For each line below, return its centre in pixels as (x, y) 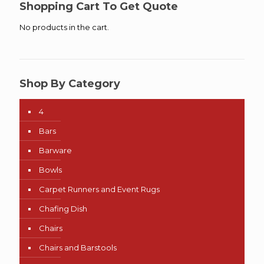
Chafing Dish (63, 209)
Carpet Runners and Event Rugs (99, 189)
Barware (55, 151)
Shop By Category (70, 84)
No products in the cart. (64, 27)
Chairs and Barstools (78, 248)
